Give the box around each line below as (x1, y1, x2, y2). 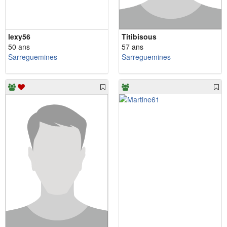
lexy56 (8, 31, 30, 42)
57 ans (122, 42, 143, 52)
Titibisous (122, 31, 157, 42)
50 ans (8, 42, 30, 52)
